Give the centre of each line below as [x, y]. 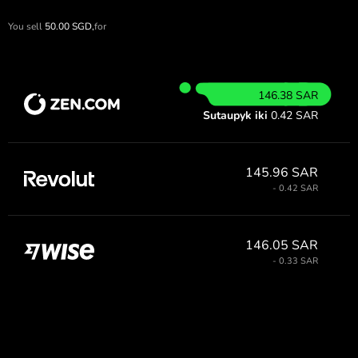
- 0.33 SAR [295, 261]
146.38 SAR [288, 95]
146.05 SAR [282, 245]
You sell [25, 26]
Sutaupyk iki [235, 115]
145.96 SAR [282, 172]
